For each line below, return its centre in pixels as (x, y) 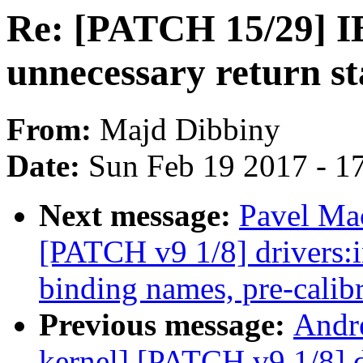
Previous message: (166, 325)
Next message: (139, 216)
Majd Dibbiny (190, 130)
